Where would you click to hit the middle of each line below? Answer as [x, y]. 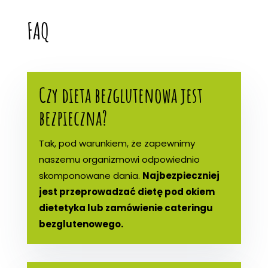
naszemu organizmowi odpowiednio [119, 159]
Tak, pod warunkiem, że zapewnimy [117, 143]
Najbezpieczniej [181, 175]
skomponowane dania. [90, 175]
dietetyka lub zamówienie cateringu [126, 208]
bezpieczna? [73, 117]
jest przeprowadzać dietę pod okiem [127, 191]
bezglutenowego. [81, 224]
